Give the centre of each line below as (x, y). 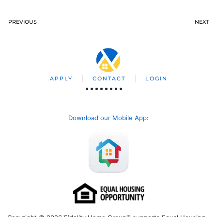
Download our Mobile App (108, 117)
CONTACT (109, 78)
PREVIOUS (23, 22)
